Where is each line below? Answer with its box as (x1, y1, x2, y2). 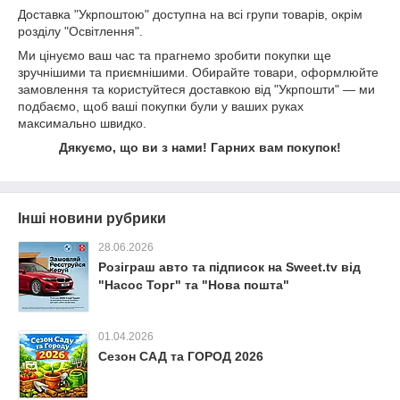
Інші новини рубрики (18, 210, 166, 226)
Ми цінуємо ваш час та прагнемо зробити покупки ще (18, 47, 331, 62)
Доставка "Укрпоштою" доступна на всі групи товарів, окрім (18, 6, 362, 21)
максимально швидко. (18, 115, 146, 130)
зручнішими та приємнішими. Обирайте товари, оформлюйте (18, 64, 379, 79)
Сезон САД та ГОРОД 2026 (98, 348, 263, 363)
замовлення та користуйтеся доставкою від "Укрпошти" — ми (18, 81, 375, 96)
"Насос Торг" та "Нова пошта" (98, 277, 289, 292)
